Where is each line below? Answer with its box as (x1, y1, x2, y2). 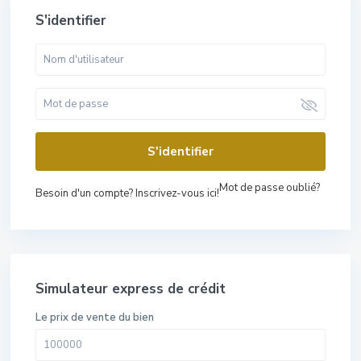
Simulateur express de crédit (35, 280, 226, 298)
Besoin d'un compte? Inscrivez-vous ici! (35, 186, 220, 201)
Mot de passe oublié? (219, 180, 321, 195)
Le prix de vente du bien (35, 310, 155, 325)
